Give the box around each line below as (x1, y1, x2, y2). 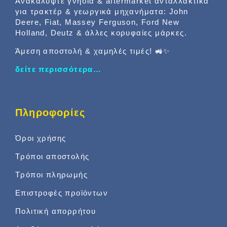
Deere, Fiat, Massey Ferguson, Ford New (15, 17, 180, 26)
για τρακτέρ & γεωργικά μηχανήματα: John (15, 7, 188, 16)
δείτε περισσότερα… (15, 64, 102, 73)
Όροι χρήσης (15, 133, 66, 142)
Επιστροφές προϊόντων (15, 188, 108, 197)
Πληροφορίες (15, 106, 86, 118)
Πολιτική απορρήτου (15, 206, 96, 215)
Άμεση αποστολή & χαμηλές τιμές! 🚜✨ (15, 46, 170, 55)
